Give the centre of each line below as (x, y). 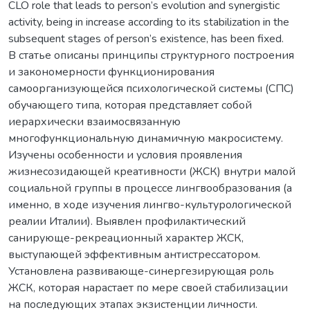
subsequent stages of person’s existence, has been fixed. (146, 38)
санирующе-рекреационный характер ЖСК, (126, 238)
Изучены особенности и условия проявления (125, 155)
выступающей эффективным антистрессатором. (134, 254)
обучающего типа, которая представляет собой (130, 105)
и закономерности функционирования (111, 72)
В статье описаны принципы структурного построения (151, 55)
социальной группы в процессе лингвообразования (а (150, 188)
